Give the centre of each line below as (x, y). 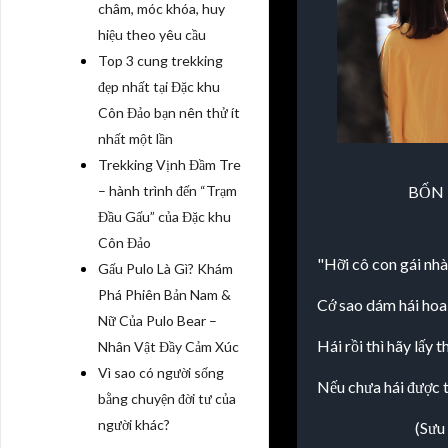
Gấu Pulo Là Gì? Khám (165, 268)
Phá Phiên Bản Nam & (164, 294)
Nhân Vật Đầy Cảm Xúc (168, 346)
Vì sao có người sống (161, 372)
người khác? (134, 424)
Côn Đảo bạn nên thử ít (169, 112)
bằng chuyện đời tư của (167, 398)
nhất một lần (135, 138)
